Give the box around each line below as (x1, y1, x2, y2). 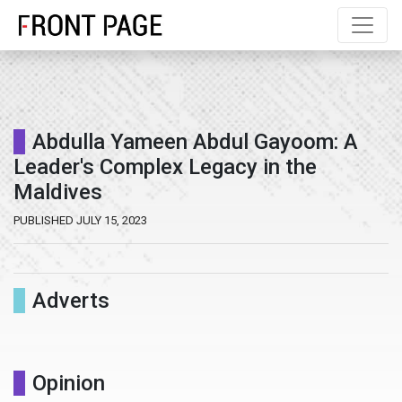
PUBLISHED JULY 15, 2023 (13, 214, 147, 227)
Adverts (32, 288, 109, 313)
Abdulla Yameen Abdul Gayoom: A (32, 129, 358, 154)
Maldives (13, 179, 102, 205)
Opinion (32, 371, 105, 396)
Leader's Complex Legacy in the (13, 154, 317, 179)
